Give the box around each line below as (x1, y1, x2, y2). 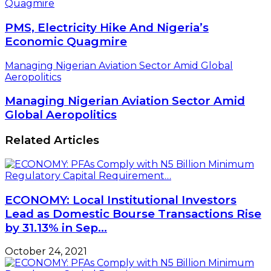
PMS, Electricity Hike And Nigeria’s (5, 20, 209, 34)
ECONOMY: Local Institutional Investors (5, 192, 237, 207)
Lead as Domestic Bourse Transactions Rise (5, 206, 261, 221)
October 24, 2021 (5, 246, 87, 258)
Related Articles (5, 133, 99, 148)
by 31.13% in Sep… (5, 220, 107, 235)
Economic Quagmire (5, 34, 127, 48)
